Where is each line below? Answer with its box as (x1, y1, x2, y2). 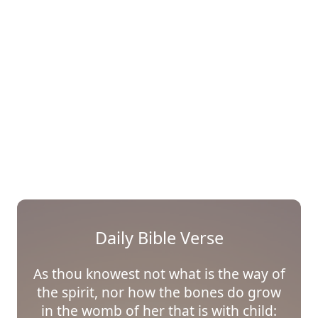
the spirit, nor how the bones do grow (37, 282, 281, 302)
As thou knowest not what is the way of (33, 263, 285, 283)
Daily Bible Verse (94, 226, 224, 249)
